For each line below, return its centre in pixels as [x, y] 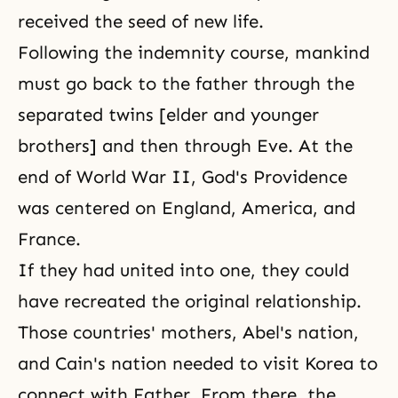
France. [49, 239]
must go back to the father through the [186, 84]
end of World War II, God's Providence [183, 177]
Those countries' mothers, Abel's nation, [188, 332]
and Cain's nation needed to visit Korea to [198, 363]
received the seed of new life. [141, 21]
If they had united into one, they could [183, 270]
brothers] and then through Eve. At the [185, 146]
